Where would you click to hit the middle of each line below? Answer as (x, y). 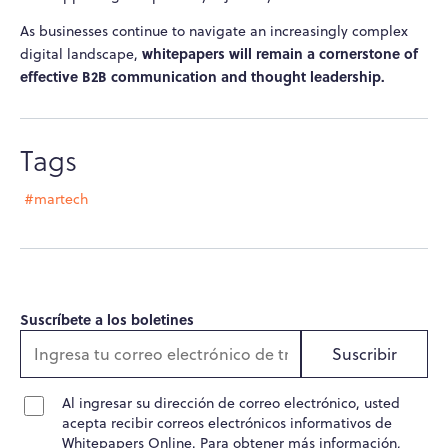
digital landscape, (81, 53)
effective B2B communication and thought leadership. (202, 75)
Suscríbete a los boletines (107, 318)
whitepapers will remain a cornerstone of (280, 52)
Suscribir (364, 353)
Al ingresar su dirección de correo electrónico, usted (231, 402)
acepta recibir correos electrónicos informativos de (227, 422)
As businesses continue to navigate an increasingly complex (214, 30)
